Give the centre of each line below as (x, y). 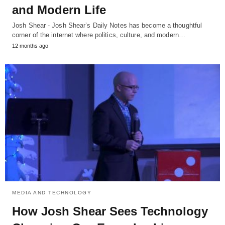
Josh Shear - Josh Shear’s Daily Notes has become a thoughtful (107, 26)
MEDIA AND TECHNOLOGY (52, 192)
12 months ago (30, 46)
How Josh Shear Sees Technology (110, 211)
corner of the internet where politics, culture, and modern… (99, 35)
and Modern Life (59, 10)
